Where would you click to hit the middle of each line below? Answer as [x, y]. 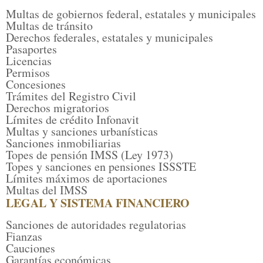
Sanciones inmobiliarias [63, 143]
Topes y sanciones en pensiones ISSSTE [101, 167]
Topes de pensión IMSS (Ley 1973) [90, 155]
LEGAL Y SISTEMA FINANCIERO [98, 203]
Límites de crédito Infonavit [73, 120]
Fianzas [24, 237]
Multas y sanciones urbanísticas [82, 131]
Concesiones [36, 85]
